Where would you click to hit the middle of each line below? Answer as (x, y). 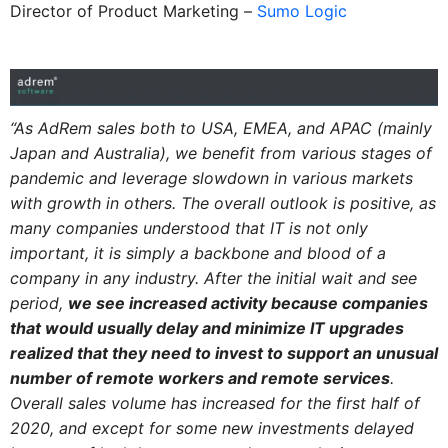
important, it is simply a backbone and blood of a (197, 252)
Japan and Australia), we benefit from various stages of (220, 152)
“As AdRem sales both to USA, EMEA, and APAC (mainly (220, 127)
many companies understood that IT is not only (188, 227)
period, (38, 302)
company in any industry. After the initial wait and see (213, 277)
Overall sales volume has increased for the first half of (214, 402)
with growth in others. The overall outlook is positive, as (222, 202)
